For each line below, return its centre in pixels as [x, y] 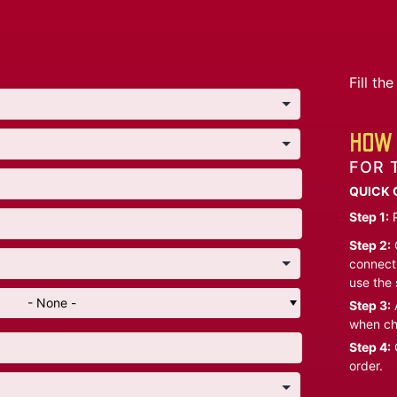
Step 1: [369, 217]
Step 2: [370, 245]
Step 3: [370, 306]
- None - [51, 303]
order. [366, 366]
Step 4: [370, 347]
